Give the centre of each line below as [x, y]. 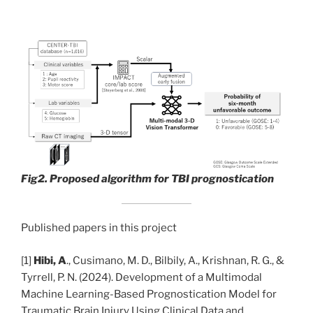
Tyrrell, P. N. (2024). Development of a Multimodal [141, 277]
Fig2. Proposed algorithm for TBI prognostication [147, 179]
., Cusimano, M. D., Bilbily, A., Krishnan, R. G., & [175, 260]
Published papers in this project [99, 228]
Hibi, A [49, 260]
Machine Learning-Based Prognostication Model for [149, 294]
